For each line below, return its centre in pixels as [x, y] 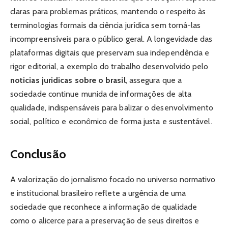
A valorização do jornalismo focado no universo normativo [113, 179]
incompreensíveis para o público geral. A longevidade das [111, 39]
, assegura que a [153, 80]
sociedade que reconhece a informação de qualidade [104, 207]
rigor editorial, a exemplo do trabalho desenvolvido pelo [109, 67]
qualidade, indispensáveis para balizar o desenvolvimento [112, 108]
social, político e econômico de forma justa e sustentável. [111, 122]
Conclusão [38, 154]
